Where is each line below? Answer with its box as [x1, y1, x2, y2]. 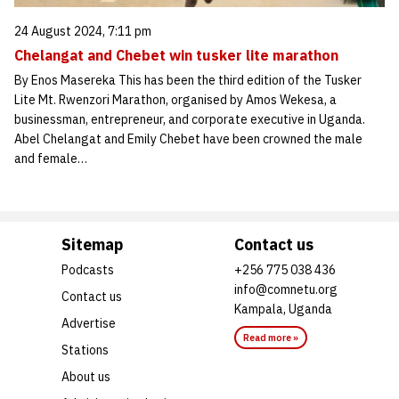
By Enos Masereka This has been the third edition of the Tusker [14, 71, 362, 88]
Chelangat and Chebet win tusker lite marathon [14, 45, 338, 64]
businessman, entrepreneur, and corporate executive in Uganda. [14, 110, 365, 127]
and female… [14, 150, 87, 167]
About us [61, 368, 110, 385]
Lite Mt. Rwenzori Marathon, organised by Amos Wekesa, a [14, 91, 337, 108]
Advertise [61, 314, 116, 331]
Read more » [243, 330, 298, 344]
